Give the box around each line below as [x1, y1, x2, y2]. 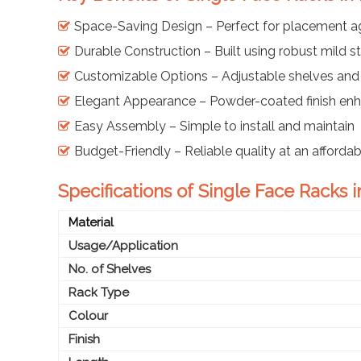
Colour [65, 308, 108, 323]
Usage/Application [65, 238, 178, 253]
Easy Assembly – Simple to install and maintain [74, 118, 355, 134]
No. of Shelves [65, 261, 151, 276]
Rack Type [65, 284, 129, 300]
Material [65, 214, 114, 230]
